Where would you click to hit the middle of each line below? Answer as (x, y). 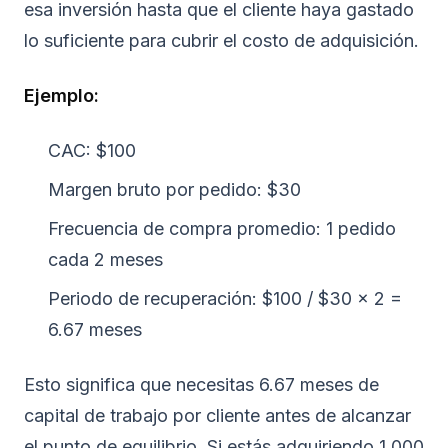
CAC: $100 (92, 151)
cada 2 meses (105, 260)
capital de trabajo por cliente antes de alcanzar (217, 416)
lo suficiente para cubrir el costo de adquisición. (221, 41)
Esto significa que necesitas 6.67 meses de (201, 385)
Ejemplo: (61, 96)
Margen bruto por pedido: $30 (174, 190)
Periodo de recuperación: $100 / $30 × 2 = (225, 299)
